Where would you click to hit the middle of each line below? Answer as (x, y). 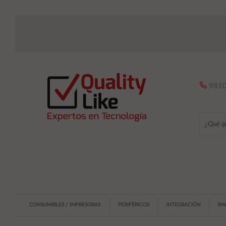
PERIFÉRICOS (134, 205)
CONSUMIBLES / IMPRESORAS (65, 205)
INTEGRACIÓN (183, 205)
